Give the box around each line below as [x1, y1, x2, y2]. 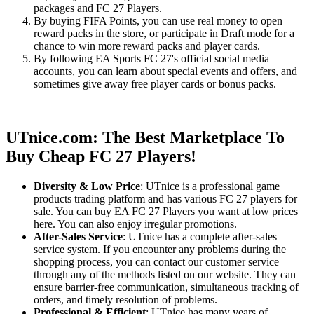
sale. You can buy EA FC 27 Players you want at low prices [34, 205, 298, 218]
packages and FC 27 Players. [34, 2, 162, 15]
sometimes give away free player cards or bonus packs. [34, 78, 276, 90]
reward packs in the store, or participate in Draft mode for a [34, 27, 294, 40]
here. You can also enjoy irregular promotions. [34, 218, 237, 231]
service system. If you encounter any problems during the [34, 243, 286, 256]
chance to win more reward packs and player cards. [34, 40, 260, 53]
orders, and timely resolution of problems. [34, 294, 220, 306]
